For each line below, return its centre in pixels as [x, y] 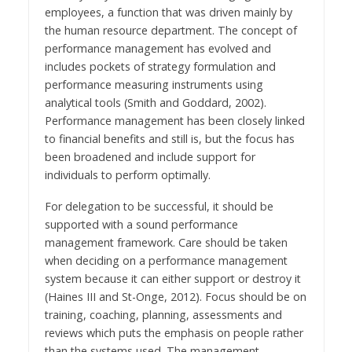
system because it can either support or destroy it [172, 279]
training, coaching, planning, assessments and [163, 315]
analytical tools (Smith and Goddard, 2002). [155, 102]
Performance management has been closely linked [174, 120]
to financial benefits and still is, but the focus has [169, 138]
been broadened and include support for [150, 156]
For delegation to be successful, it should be [159, 207]
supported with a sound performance [141, 225]
